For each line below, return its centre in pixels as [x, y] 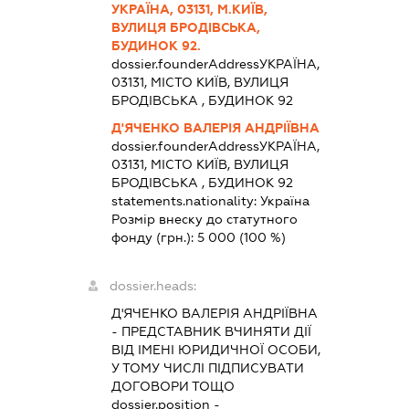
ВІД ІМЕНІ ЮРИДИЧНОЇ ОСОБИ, [215, 349]
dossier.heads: [152, 285]
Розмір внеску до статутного [204, 219]
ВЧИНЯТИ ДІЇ [266, 331]
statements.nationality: [185, 200]
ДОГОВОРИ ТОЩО [173, 386]
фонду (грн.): [154, 237]
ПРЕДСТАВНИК [171, 331]
